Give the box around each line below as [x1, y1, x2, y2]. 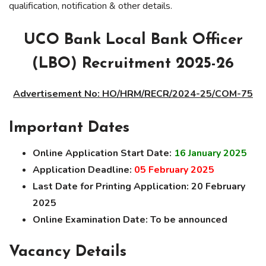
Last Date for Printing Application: [33, 179, 189, 193]
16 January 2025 [174, 146, 247, 160]
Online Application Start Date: [33, 146, 172, 160]
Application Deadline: [33, 163, 134, 176]
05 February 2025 [134, 163, 214, 176]
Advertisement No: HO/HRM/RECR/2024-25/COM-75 [13, 87, 253, 100]
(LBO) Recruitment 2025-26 [32, 55, 234, 72]
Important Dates [9, 119, 129, 136]
